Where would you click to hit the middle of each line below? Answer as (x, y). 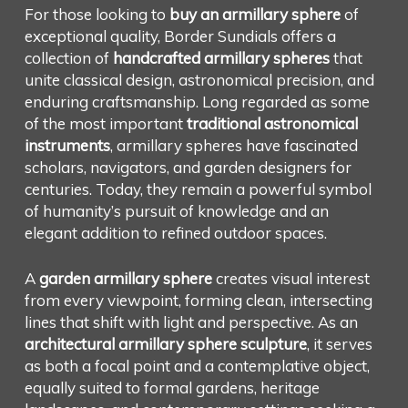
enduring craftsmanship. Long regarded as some (197, 102)
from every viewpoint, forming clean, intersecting (198, 300)
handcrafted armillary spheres (221, 58)
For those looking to (97, 15)
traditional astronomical (272, 124)
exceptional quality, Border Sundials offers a (180, 36)
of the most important (105, 124)
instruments (67, 146)
